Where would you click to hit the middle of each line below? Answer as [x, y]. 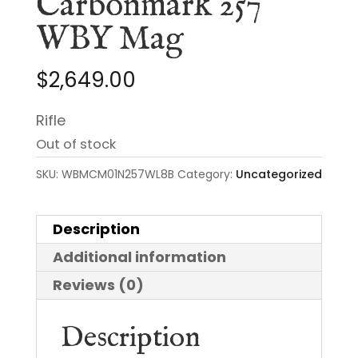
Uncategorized [278, 175]
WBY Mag [109, 40]
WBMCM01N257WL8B [117, 175]
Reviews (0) [98, 285]
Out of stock [76, 145]
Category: [206, 175]
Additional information [139, 257]
